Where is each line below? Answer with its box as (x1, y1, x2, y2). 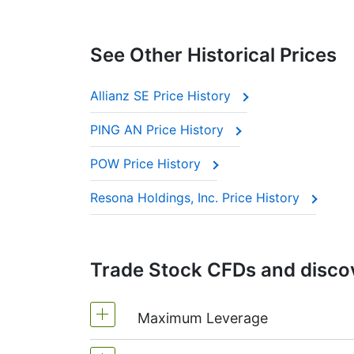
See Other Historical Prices (90, 43, 337, 66)
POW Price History (90, 156, 205, 171)
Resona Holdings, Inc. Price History (90, 190, 303, 205)
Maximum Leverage (137, 310, 268, 326)
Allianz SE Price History (90, 88, 235, 104)
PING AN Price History (90, 122, 228, 137)
